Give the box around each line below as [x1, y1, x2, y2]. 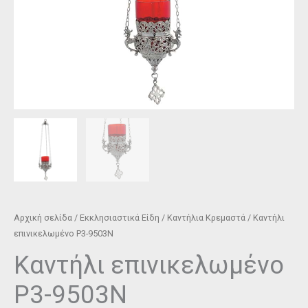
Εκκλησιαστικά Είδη [80, 212, 159, 223]
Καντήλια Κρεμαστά [167, 212, 245, 223]
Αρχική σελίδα [14, 212, 72, 223]
